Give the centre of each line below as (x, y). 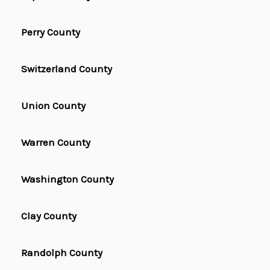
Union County (53, 106)
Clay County (49, 216)
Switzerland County (67, 69)
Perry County (51, 32)
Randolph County (62, 253)
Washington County (67, 179)
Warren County (56, 143)
